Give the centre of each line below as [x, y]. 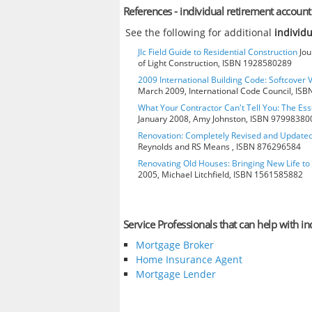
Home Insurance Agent [189, 260]
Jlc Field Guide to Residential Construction [218, 52]
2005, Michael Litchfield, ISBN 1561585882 [220, 174]
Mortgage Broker [174, 245]
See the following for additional [200, 32]
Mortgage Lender [175, 274]
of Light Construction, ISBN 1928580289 [215, 63]
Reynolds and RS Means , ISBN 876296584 [219, 146]
